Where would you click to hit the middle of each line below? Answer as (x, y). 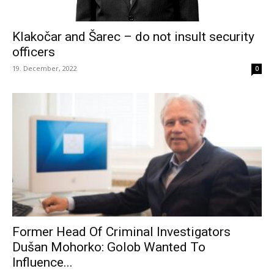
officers (34, 52)
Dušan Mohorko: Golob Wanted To (109, 247)
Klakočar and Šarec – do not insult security (133, 37)
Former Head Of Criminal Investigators (121, 231)
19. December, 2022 (45, 68)
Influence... (43, 262)
